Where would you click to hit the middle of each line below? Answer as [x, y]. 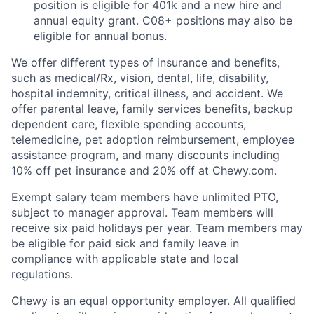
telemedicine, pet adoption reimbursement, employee [153, 139]
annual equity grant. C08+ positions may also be [163, 20]
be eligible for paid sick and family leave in [125, 243]
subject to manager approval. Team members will [142, 212]
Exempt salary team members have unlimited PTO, [145, 197]
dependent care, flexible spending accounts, [129, 124]
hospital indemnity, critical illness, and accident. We [147, 93]
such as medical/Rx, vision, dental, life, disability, [140, 78]
